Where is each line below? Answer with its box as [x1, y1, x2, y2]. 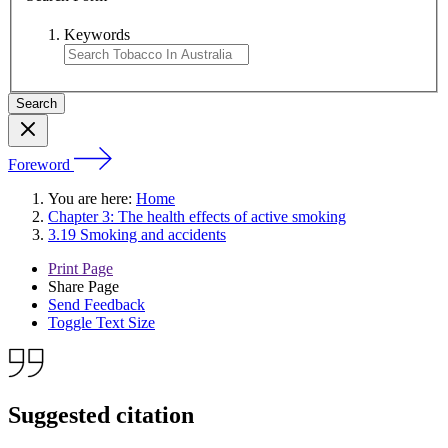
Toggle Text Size [48, 314, 155, 332]
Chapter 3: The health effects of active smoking [48, 208, 346, 226]
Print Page [48, 260, 113, 278]
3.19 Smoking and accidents [48, 226, 226, 244]
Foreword [8, 156, 70, 174]
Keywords [64, 26, 130, 44]
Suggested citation [8, 402, 194, 429]
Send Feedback [48, 296, 145, 314]
